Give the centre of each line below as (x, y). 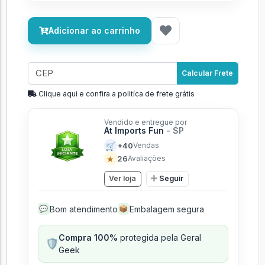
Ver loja (122, 179)
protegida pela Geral (159, 237)
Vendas (146, 145)
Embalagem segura (167, 209)
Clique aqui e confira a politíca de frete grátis (115, 94)
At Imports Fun (135, 130)
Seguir (171, 179)
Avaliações (146, 158)
